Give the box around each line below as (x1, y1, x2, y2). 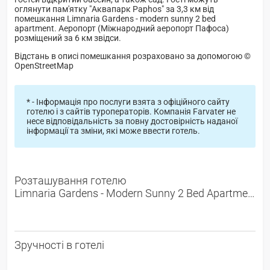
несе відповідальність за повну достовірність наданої (26, 116, 237, 126)
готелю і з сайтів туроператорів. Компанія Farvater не (26, 106, 236, 116)
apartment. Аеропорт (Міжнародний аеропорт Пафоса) (14, 23, 229, 33)
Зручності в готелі (14, 238, 104, 251)
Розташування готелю (14, 174, 127, 187)
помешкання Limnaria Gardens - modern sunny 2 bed (14, 13, 216, 24)
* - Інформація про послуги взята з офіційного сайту (26, 96, 230, 107)
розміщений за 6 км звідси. (14, 33, 121, 43)
